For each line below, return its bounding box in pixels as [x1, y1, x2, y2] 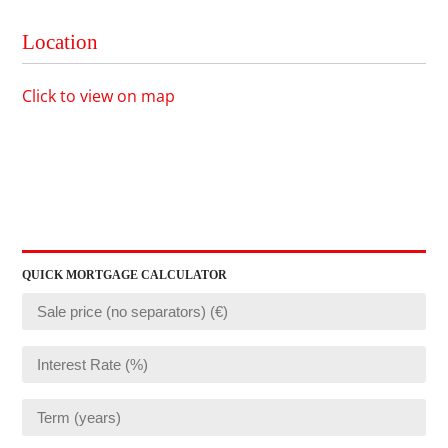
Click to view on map [22, 85, 176, 108]
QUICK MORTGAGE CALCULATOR [22, 268, 228, 283]
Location [22, 30, 99, 55]
